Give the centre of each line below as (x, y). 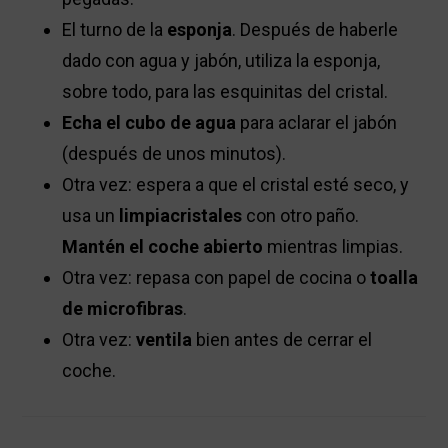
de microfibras (123, 309)
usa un (91, 216)
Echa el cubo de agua (149, 123)
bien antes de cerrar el (282, 340)
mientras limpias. (333, 247)
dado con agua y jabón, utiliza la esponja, (221, 61)
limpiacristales (181, 216)
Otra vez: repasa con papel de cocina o (216, 278)
